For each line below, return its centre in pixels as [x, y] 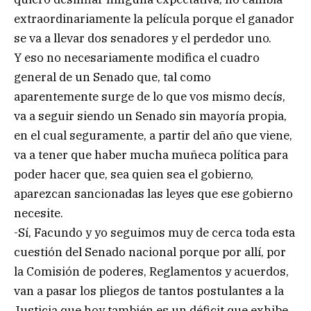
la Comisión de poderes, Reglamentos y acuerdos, [151, 271]
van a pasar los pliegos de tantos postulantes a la [149, 291]
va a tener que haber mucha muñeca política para [151, 154]
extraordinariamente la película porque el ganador [154, 18]
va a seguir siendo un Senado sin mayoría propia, [150, 116]
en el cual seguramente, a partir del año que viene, [153, 135]
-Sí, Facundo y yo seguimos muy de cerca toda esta [154, 232]
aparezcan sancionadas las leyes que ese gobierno [153, 193]
